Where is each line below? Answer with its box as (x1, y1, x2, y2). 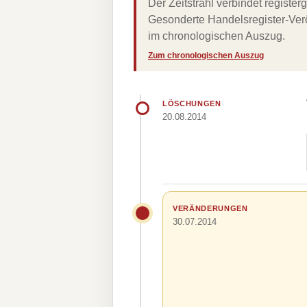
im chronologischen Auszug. (148, 30, 285, 42)
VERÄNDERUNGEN (173, 204, 248, 212)
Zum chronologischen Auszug (148, 51, 264, 60)
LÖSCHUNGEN (162, 99, 221, 108)
